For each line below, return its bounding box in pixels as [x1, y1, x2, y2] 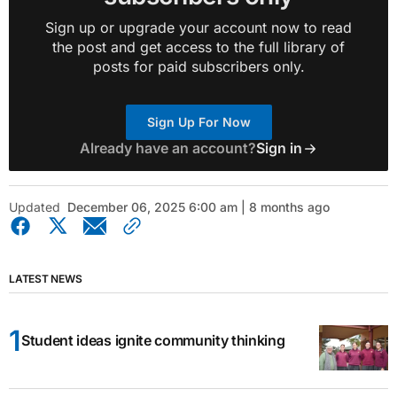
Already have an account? [79, 139, 256, 157]
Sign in [255, 139, 302, 157]
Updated [9, 199, 60, 214]
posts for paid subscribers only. [92, 58, 305, 75]
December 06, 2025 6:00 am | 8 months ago [67, 199, 330, 214]
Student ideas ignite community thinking [21, 331, 285, 349]
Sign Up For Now [146, 114, 251, 129]
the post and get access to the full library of [52, 38, 345, 56]
